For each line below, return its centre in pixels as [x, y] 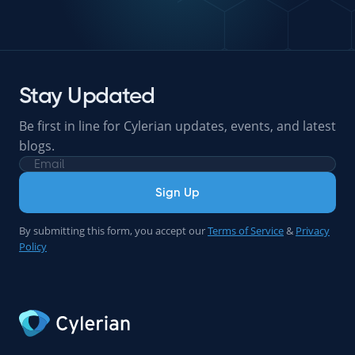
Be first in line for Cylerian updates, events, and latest [177, 126]
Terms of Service [246, 231]
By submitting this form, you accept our [112, 231]
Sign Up [177, 193]
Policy [33, 246]
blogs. [37, 146]
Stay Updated [87, 95]
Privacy [313, 231]
